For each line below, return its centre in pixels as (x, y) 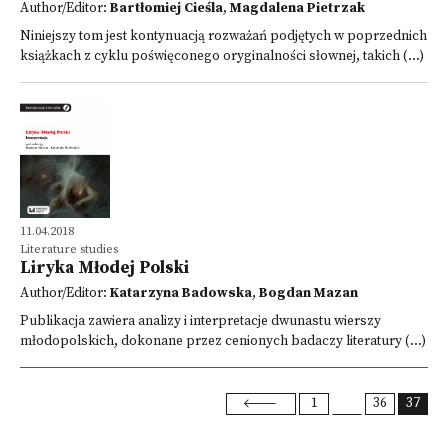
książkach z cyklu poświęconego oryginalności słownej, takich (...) (222, 56)
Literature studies (69, 249)
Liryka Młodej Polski (104, 268)
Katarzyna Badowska (181, 293)
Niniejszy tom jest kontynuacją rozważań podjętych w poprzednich (223, 36)
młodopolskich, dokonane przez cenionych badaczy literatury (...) (223, 341)
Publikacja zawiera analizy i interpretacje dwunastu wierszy (200, 321)
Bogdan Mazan (308, 293)
